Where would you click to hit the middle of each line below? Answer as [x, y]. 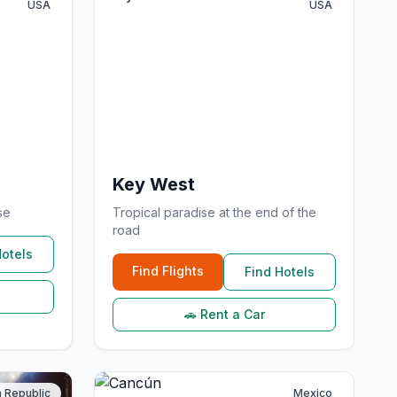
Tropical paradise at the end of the [214, 212]
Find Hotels [280, 272]
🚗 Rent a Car [224, 314]
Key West [154, 184]
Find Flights [168, 271]
